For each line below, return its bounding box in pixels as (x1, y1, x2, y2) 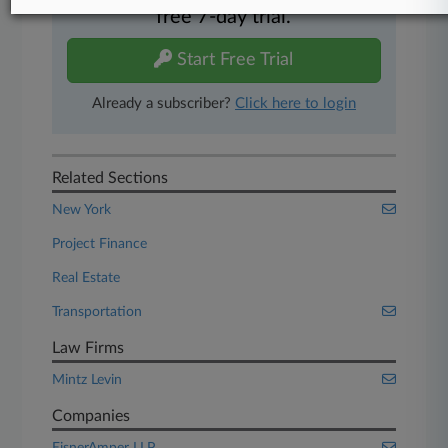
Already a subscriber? (91, 96, 235, 111)
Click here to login (234, 96, 356, 111)
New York (52, 203, 112, 217)
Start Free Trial (172, 51, 294, 69)
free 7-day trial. (156, 7, 292, 27)
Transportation (52, 305, 143, 319)
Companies (52, 408, 131, 424)
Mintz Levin (52, 373, 123, 387)
